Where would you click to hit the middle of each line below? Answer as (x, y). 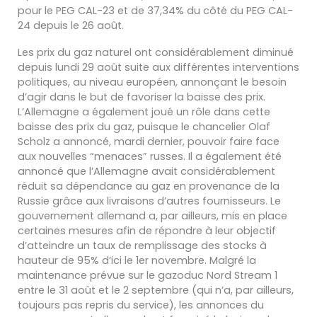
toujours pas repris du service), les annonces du (141, 305)
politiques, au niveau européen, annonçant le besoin (152, 82)
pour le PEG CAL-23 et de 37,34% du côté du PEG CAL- (155, 10)
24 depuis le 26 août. (71, 25)
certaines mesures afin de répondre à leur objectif (147, 231)
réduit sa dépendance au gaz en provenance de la (149, 186)
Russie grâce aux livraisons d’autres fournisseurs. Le (149, 201)
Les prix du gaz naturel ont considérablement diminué (156, 53)
